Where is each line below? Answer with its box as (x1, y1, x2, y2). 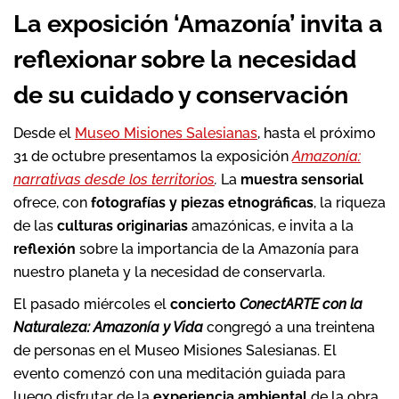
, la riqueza (313, 194, 386, 211)
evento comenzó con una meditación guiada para (13, 365, 346, 382)
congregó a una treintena (203, 319, 375, 336)
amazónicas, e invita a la (188, 217, 354, 234)
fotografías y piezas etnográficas (91, 194, 313, 211)
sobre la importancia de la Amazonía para (76, 240, 359, 257)
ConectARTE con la (240, 296, 362, 313)
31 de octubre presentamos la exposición (13, 148, 292, 165)
